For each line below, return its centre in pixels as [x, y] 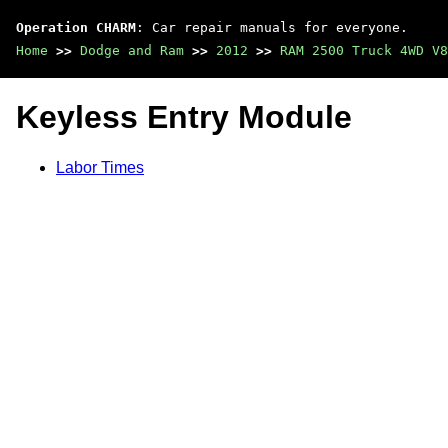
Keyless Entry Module [184, 117]
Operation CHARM [76, 27]
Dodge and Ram [132, 50]
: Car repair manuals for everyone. [272, 27]
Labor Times [100, 167]
